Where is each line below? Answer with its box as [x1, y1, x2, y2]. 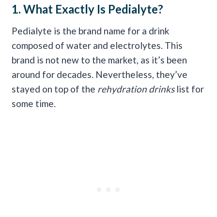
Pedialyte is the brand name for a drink [12, 25, 170, 36]
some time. [12, 97, 56, 109]
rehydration [95, 83, 147, 94]
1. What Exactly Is [12, 1, 108, 16]
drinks [149, 83, 176, 94]
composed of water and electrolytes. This [12, 39, 183, 51]
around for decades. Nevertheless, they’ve [12, 68, 187, 80]
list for [176, 83, 204, 94]
